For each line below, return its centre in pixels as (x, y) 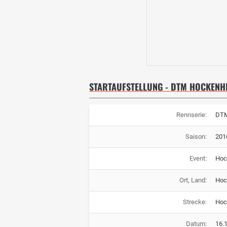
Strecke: (195, 202)
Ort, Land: (193, 180)
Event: (198, 159)
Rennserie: (191, 115)
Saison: (196, 137)
